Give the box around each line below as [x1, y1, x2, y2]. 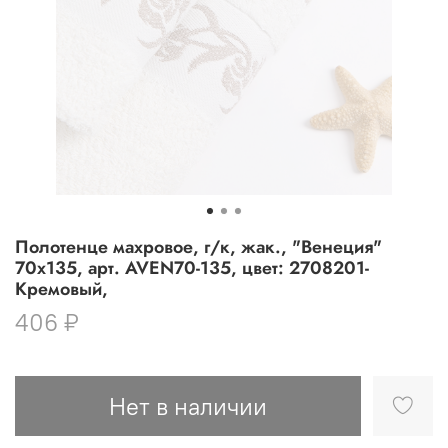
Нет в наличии [109, 390, 267, 421]
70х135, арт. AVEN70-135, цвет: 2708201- [15, 254, 369, 281]
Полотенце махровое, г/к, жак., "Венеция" [15, 233, 382, 260]
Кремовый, [15, 275, 108, 302]
